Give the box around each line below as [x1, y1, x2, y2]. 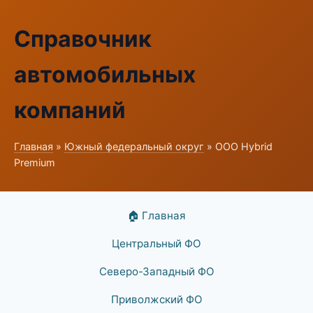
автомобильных [14, 61, 196, 88]
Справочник [14, 25, 152, 52]
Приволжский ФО [110, 293, 203, 306]
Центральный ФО [112, 237, 201, 250]
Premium [14, 156, 55, 168]
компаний [14, 96, 126, 124]
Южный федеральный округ [64, 140, 204, 152]
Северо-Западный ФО [99, 265, 214, 278]
